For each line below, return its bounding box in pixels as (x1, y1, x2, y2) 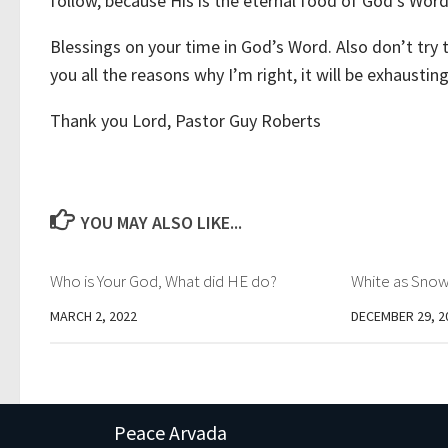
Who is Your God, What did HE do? (50, 270, 277, 292)
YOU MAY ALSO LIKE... (80, 211, 242, 234)
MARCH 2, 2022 (50, 307, 137, 325)
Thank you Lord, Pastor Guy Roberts (50, 109, 321, 132)
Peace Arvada (113, 420, 227, 446)
